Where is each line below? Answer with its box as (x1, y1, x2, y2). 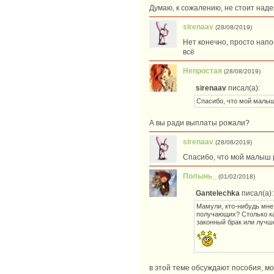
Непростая (183, 67, 222, 76)
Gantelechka (195, 189, 240, 198)
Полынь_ (183, 172, 217, 181)
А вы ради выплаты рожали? (149, 119, 250, 128)
